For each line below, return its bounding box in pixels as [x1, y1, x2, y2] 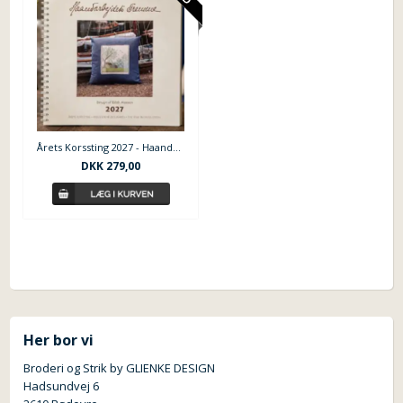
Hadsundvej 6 [23, 377, 100, 394]
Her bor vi [23, 329, 94, 350]
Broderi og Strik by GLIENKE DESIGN [23, 359, 216, 376]
